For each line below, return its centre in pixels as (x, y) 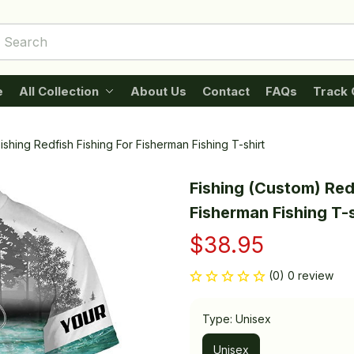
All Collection (58, 91)
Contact (226, 91)
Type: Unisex (237, 319)
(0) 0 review (301, 275)
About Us (158, 91)
